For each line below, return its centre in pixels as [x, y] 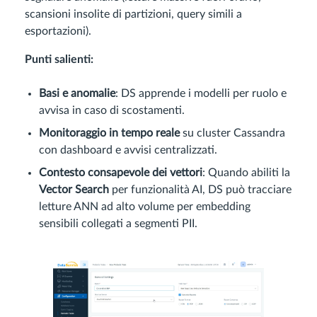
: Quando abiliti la [246, 172]
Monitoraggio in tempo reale [109, 133]
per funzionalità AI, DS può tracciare [200, 189]
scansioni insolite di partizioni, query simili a [133, 14]
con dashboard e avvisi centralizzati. [128, 150]
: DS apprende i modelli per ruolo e [201, 93]
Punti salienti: [59, 59]
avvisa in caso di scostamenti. [112, 110]
